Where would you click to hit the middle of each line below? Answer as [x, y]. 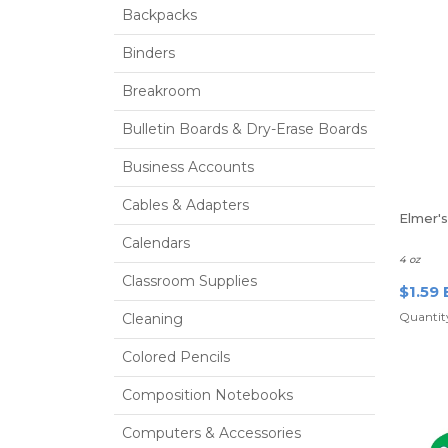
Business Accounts [188, 167]
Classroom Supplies [189, 281]
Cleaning [152, 319]
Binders [148, 53]
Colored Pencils [176, 357]
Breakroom [161, 91]
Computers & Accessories [211, 433]
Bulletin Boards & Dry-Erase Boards [244, 129]
